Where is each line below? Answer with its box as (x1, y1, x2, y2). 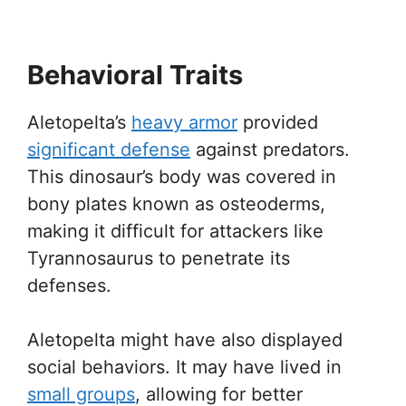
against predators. (190, 138, 350, 160)
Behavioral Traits (27, 58, 243, 91)
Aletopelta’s (27, 111, 131, 133)
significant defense (27, 138, 190, 160)
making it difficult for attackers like (27, 219, 324, 242)
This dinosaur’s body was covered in (27, 165, 336, 188)
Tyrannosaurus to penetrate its (27, 246, 290, 269)
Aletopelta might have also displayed (27, 328, 343, 351)
